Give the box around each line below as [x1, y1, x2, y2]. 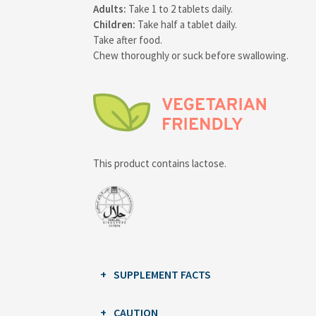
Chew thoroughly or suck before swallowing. [93, 48, 288, 62]
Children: [93, 17, 135, 31]
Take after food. [93, 32, 162, 47]
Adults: [93, 1, 126, 16]
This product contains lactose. [93, 156, 226, 170]
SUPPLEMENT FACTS [114, 267, 211, 281]
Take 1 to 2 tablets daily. [126, 1, 233, 16]
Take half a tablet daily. [135, 17, 237, 31]
